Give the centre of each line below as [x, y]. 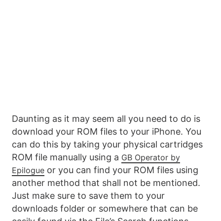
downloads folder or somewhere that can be [105, 209]
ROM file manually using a [67, 157]
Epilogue [28, 170]
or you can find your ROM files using [121, 170]
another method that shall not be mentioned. [106, 183]
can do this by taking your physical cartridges [107, 145]
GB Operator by [151, 158]
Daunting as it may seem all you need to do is [106, 119]
